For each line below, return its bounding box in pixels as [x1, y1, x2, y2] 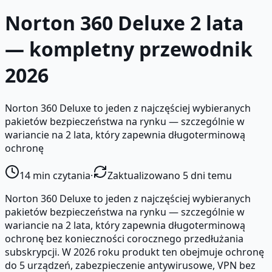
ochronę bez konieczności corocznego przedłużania [5, 231, 243, 245]
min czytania [30, 168, 90, 182]
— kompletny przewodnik [5, 36, 253, 63]
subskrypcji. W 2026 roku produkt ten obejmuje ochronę [5, 245, 264, 259]
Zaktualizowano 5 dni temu [107, 168, 232, 182]
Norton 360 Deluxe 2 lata [5, 10, 243, 36]
